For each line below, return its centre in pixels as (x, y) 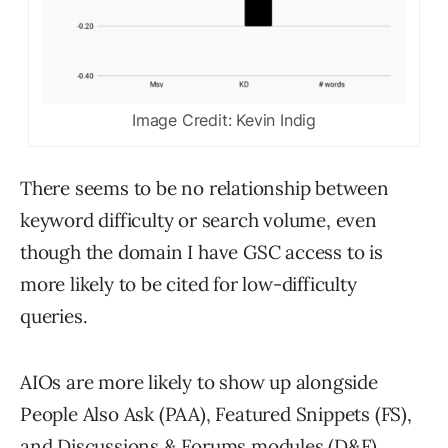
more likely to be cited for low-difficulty (188, 283)
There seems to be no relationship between (204, 187)
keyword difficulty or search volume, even (198, 219)
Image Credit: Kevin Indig (223, 119)
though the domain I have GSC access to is (201, 251)
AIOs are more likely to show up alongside (199, 381)
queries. (54, 315)
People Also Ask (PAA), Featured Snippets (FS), (216, 413)
